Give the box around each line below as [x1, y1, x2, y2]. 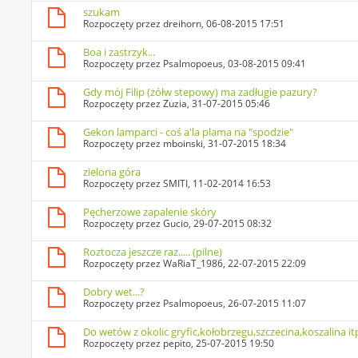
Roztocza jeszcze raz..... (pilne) [83, 245, 223, 260]
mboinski [163, 137, 204, 151]
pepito [163, 336, 192, 351]
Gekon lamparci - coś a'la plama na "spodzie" [83, 125, 294, 140]
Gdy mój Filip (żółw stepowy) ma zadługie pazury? [83, 85, 318, 100]
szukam [83, 5, 121, 20]
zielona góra [83, 165, 141, 180]
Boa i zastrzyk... [83, 45, 156, 60]
